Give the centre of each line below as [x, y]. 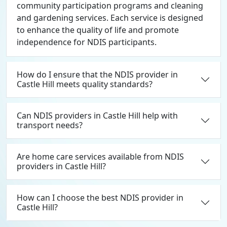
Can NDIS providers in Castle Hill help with [97, 116]
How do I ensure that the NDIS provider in [97, 75]
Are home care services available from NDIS [100, 157]
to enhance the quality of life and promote [98, 30]
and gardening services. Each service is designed [110, 18]
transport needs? [50, 125]
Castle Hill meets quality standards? [85, 84]
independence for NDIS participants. [87, 42]
